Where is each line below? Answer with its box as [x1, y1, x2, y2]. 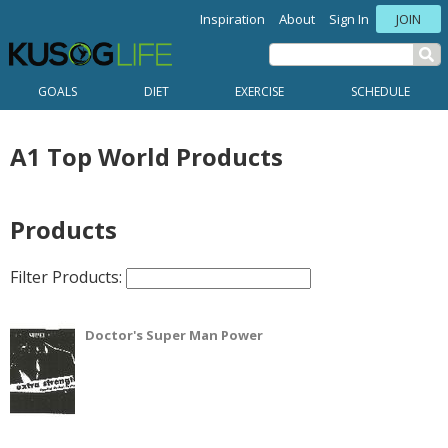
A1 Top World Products [10, 139, 283, 173]
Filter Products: [10, 265, 126, 288]
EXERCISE [235, 83, 285, 100]
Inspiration [200, 10, 265, 28]
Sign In [329, 10, 369, 28]
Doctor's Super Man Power [85, 325, 263, 344]
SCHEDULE [350, 83, 410, 100]
